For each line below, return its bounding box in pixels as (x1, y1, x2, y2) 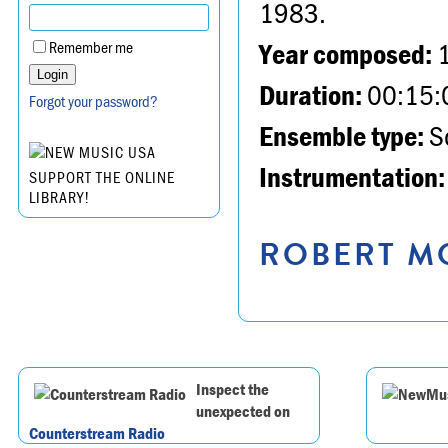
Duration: (259, 76, 362, 113)
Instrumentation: (259, 158, 445, 195)
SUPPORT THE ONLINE (29, 167, 175, 188)
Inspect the (196, 378, 269, 401)
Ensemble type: (259, 117, 424, 154)
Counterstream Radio (29, 422, 165, 445)
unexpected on (196, 400, 290, 423)
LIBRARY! (29, 187, 90, 208)
